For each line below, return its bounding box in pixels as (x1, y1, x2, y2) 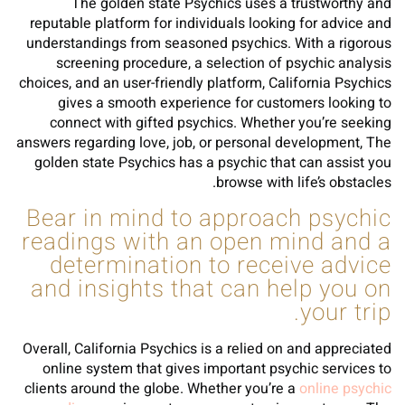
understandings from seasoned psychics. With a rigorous (26, 33, 391, 54)
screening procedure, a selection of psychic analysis (56, 52, 391, 74)
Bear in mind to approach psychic (26, 202, 391, 236)
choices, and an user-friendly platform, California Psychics (19, 72, 391, 94)
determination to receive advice (50, 249, 391, 283)
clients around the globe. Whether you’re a (24, 378, 299, 400)
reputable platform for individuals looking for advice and (30, 13, 391, 34)
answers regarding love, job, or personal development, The (16, 132, 391, 154)
